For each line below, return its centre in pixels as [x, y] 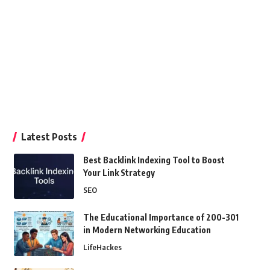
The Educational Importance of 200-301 [161, 217]
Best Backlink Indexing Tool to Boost [154, 160]
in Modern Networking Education [147, 230]
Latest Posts [49, 137]
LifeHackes [102, 247]
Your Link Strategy [119, 173]
